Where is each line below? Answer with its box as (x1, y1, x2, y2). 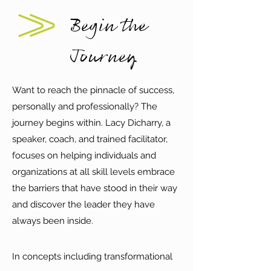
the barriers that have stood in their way (12, 183, 177, 194)
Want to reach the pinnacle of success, (12, 85, 174, 96)
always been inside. (12, 215, 96, 226)
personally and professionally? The (12, 101, 157, 112)
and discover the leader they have (12, 199, 155, 210)
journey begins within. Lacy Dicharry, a (12, 117, 171, 128)
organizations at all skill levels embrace (12, 166, 175, 177)
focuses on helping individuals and (12, 150, 156, 161)
